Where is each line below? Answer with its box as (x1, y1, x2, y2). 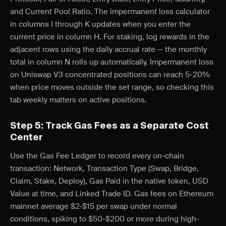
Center (10, 133, 43, 142)
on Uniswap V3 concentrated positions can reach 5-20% (10, 70, 210, 80)
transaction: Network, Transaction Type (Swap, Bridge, (10, 163, 199, 174)
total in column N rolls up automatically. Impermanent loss (10, 57, 213, 67)
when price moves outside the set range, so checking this (10, 82, 214, 92)
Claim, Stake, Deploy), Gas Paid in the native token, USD (10, 176, 208, 186)
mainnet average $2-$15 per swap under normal (10, 201, 177, 211)
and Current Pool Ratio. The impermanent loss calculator (10, 7, 210, 17)
